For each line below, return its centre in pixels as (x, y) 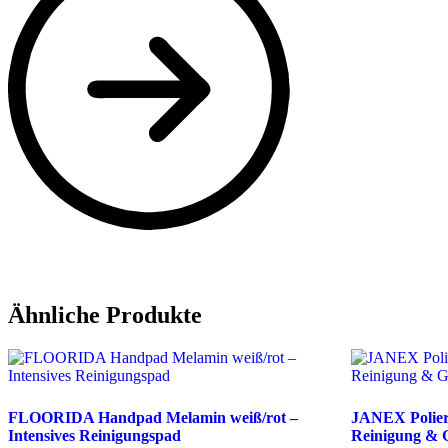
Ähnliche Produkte (105, 315)
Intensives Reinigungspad (94, 436)
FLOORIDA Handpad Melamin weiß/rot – (153, 418)
